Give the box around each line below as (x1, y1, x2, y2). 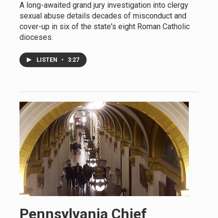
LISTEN (36, 56, 59, 63)
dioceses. (19, 33, 53, 42)
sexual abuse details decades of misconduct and (19, 11, 186, 20)
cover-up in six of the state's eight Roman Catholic (19, 22, 190, 31)
